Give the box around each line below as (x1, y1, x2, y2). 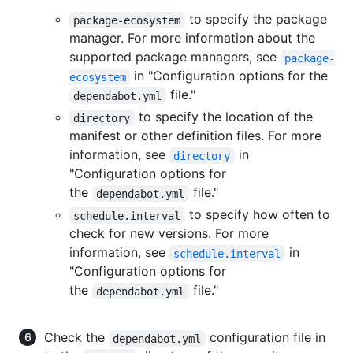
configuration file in (205, 329, 329, 346)
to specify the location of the (134, 109, 317, 125)
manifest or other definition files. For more (69, 128, 321, 144)
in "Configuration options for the (130, 68, 329, 84)
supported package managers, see (69, 49, 281, 65)
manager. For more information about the (69, 30, 315, 46)
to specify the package (184, 11, 331, 28)
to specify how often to (184, 206, 334, 223)
